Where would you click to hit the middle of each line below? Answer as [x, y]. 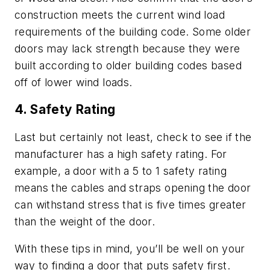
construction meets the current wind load [120, 14]
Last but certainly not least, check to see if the [133, 137]
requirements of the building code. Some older [133, 31]
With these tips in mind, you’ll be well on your [130, 249]
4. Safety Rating [65, 110]
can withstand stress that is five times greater [130, 204]
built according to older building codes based [128, 65]
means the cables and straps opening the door [133, 187]
